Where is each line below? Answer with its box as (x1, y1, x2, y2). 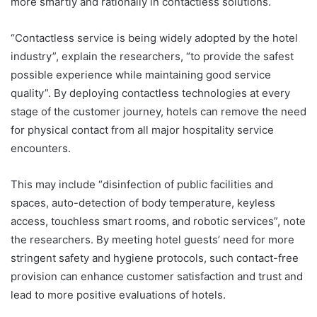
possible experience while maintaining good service (11, 68, 271, 82)
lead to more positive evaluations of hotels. (11, 288, 226, 302)
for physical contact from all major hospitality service (11, 123, 274, 137)
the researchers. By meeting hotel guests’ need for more (11, 233, 294, 247)
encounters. (11, 142, 71, 156)
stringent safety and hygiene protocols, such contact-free (11, 251, 299, 265)
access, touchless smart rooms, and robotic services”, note (11, 214, 306, 229)
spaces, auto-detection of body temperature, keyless (11, 196, 275, 210)
